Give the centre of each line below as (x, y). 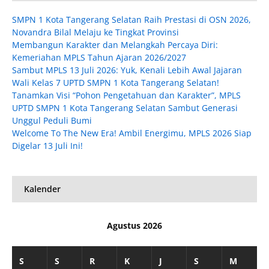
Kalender (42, 189)
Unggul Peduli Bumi (52, 121)
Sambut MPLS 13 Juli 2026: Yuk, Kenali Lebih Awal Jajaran (127, 70)
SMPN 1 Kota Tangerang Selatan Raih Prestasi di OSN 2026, (131, 20)
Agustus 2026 (134, 226)
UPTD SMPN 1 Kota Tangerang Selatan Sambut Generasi (125, 108)
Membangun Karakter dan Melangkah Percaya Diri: (115, 45)
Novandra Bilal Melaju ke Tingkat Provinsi (95, 32)
